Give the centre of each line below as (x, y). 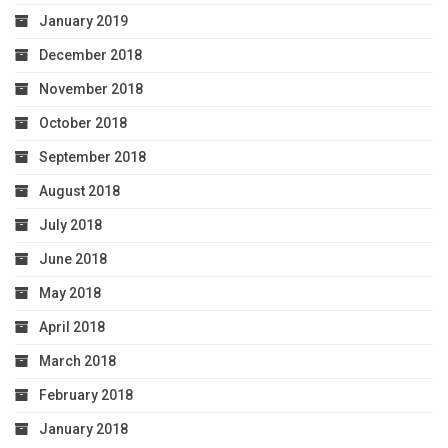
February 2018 (86, 395)
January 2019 (83, 21)
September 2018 (92, 157)
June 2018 (73, 259)
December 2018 (90, 55)
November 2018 (91, 89)
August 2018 (79, 191)
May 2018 (70, 293)
